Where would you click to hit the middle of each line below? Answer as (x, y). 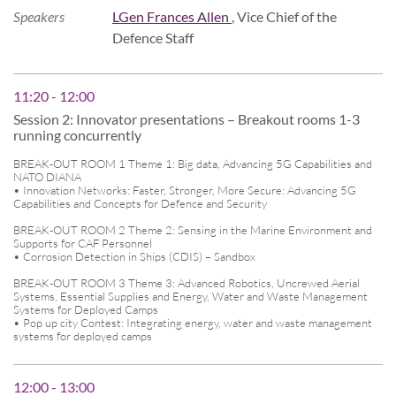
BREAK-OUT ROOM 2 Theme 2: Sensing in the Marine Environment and (193, 229)
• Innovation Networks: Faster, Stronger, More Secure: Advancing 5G (185, 190)
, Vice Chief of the (284, 16)
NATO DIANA (47, 176)
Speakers (39, 16)
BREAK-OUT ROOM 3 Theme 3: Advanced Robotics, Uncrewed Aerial (187, 282)
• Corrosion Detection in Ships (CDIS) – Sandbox (134, 256)
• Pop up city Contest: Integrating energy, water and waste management (193, 322)
